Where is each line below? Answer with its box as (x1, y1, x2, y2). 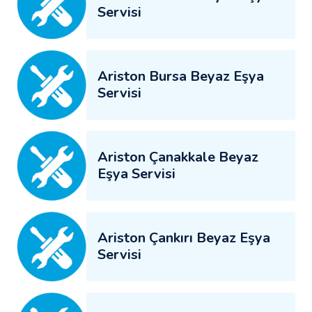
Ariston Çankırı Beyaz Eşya (97, 228, 270, 247)
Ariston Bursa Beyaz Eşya (97, 66, 264, 86)
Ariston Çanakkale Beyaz (97, 147, 258, 166)
